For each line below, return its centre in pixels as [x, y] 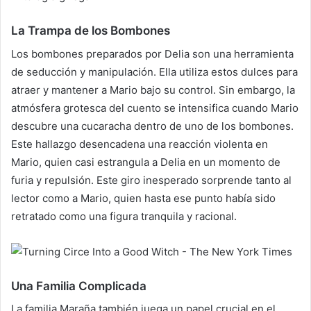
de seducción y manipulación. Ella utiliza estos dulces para [154, 72]
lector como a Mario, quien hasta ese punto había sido [143, 198]
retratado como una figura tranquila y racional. [124, 216]
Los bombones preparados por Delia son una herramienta [152, 53]
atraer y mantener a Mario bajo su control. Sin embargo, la [153, 90]
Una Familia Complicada [79, 286]
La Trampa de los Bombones [91, 31]
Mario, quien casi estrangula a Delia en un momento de [146, 162]
